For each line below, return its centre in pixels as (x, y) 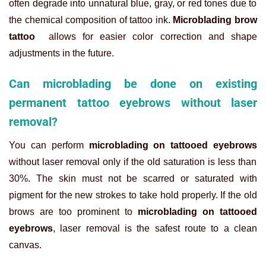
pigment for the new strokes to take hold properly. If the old (133, 195)
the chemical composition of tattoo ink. (91, 20)
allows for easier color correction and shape (146, 37)
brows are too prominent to (73, 212)
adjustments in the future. (61, 53)
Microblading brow (215, 20)
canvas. (25, 245)
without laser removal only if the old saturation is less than (133, 162)
